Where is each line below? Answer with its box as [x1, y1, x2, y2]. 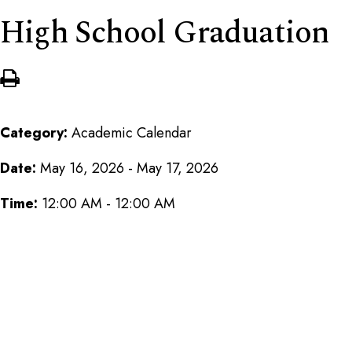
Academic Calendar [71, 122, 192, 143]
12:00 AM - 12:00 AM [42, 192, 175, 214]
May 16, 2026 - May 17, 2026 [40, 157, 218, 178]
